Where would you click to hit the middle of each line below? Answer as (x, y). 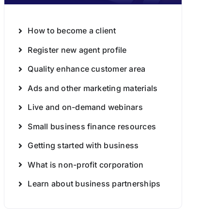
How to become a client (72, 31)
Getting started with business (83, 145)
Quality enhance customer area (87, 69)
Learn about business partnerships (94, 184)
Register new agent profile (77, 50)
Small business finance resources (92, 126)
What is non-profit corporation (86, 164)
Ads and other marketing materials (93, 88)
